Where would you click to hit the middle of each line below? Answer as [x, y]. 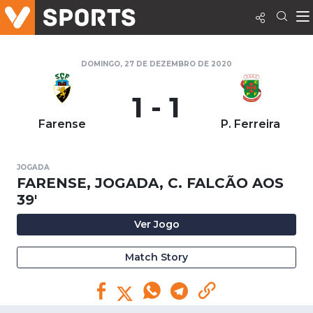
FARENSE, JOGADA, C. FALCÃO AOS [150, 183]
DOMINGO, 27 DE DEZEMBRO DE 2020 [156, 64]
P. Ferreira [251, 124]
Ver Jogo [156, 224]
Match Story [156, 257]
